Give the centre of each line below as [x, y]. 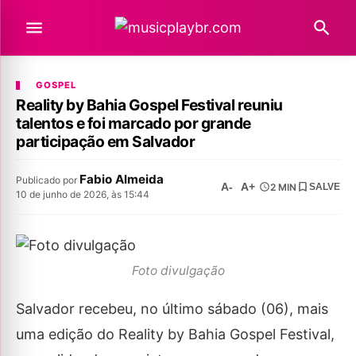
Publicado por [48, 180]
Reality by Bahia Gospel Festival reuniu [149, 105]
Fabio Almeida [122, 179]
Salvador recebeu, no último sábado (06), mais [172, 309]
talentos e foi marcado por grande [133, 123]
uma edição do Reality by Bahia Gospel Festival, [175, 335]
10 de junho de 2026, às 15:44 [83, 194]
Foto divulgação [178, 270]
